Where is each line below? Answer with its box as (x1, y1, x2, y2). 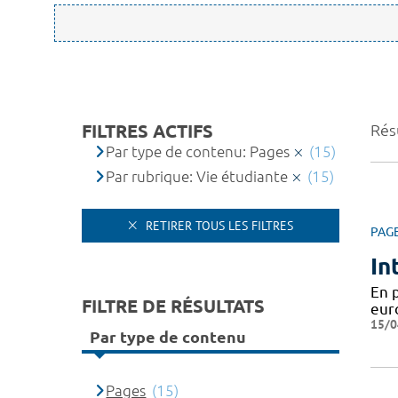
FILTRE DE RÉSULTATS (82, 295, 265, 316)
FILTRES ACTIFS (82, 121, 213, 141)
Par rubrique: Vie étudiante (106, 168, 289, 185)
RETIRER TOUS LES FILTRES (142, 217, 293, 234)
